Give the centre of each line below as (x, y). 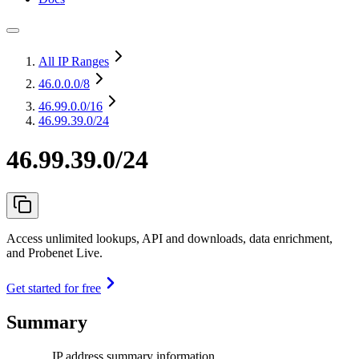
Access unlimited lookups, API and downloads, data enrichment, (169, 238)
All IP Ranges (74, 61)
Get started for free (54, 288)
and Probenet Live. (54, 252)
